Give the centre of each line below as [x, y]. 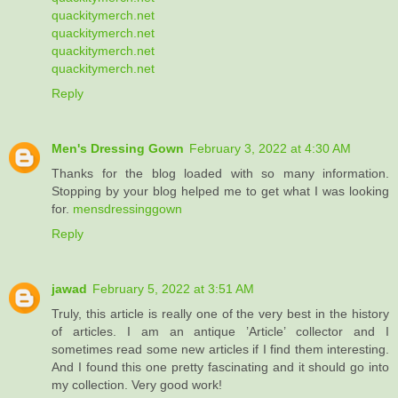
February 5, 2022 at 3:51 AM [173, 289]
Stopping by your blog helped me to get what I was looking [220, 191]
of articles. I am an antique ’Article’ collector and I [220, 332]
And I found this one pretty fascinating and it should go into [220, 367]
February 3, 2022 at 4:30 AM [270, 149]
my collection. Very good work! [137, 385]
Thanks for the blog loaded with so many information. [220, 174]
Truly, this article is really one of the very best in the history [220, 314]
